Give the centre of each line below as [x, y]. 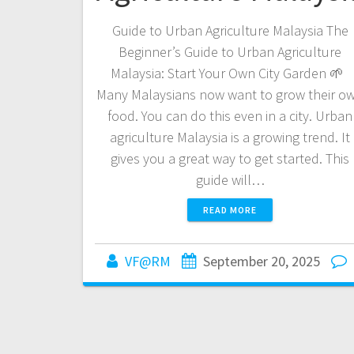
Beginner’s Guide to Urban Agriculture [230, 51]
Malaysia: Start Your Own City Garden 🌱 [230, 73]
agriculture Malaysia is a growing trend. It [230, 137]
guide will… [230, 179]
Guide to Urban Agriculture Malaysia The [230, 30]
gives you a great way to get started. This [230, 158]
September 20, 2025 [262, 261]
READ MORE [230, 209]
